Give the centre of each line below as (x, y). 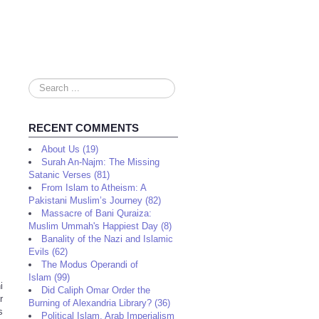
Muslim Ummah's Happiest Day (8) (100, 226)
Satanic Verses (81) (69, 175)
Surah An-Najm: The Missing (100, 162)
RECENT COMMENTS (84, 128)
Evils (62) (48, 252)
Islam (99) (49, 277)
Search (43, 84)
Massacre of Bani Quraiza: (96, 213)
